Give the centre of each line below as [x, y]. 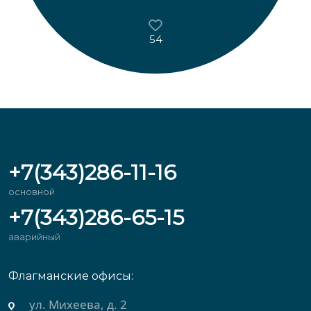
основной [32, 192]
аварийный [34, 237]
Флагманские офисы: [71, 276]
